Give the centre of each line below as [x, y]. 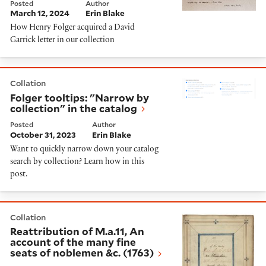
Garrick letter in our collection [62, 41]
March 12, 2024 [40, 13]
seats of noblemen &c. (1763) [82, 253]
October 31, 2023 [43, 134]
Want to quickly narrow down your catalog [84, 150]
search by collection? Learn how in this [77, 162]
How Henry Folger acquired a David [72, 28]
